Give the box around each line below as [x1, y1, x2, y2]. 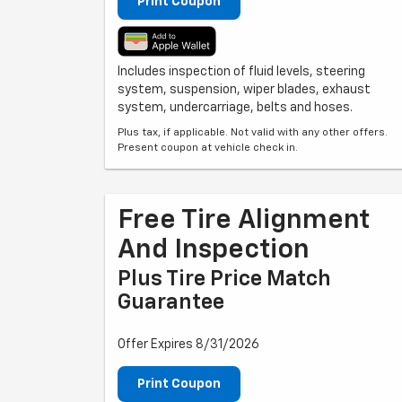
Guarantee [118, 292, 224, 313]
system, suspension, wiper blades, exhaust [118, 83, 371, 96]
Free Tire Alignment [118, 207, 370, 234]
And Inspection [118, 237, 310, 264]
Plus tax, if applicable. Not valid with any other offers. [118, 127, 388, 138]
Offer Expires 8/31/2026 [118, 338, 259, 351]
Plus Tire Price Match [118, 268, 331, 290]
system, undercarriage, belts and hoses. [118, 101, 353, 114]
